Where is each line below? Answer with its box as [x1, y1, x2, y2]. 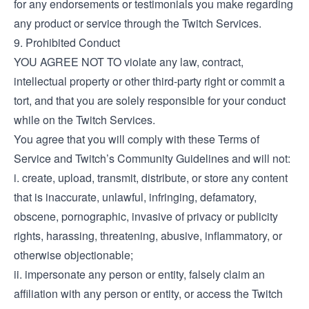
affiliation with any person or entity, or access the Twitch [14, 286, 283, 301]
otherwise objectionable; [14, 247, 133, 263]
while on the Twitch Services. [14, 112, 155, 128]
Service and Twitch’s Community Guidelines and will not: [14, 150, 290, 166]
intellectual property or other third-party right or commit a [14, 73, 285, 89]
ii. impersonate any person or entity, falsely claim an [14, 266, 265, 282]
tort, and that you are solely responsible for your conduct [14, 92, 286, 108]
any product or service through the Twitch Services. [14, 15, 261, 31]
